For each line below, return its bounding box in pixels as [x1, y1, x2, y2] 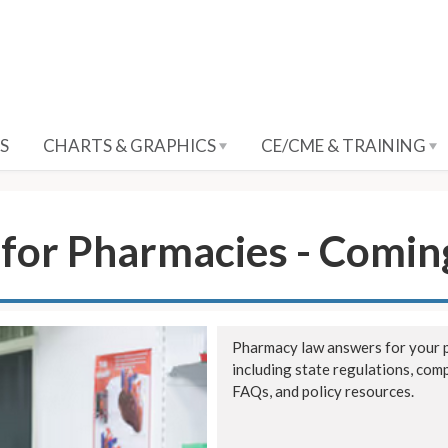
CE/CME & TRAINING [261, 135, 429, 156]
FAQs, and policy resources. [232, 382, 415, 400]
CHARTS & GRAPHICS [43, 135, 219, 156]
